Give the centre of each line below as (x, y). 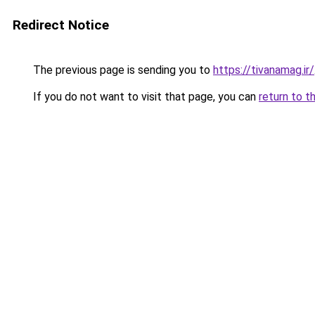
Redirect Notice (61, 25)
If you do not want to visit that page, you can (144, 97)
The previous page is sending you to (122, 70)
